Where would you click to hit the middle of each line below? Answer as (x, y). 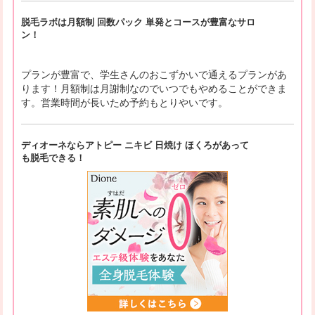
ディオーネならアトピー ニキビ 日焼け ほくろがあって (135, 145)
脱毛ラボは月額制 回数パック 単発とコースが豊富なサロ (138, 22)
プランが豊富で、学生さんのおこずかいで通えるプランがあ (154, 74)
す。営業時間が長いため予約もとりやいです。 (124, 102)
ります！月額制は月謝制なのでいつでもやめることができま (154, 88)
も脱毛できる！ (53, 157)
